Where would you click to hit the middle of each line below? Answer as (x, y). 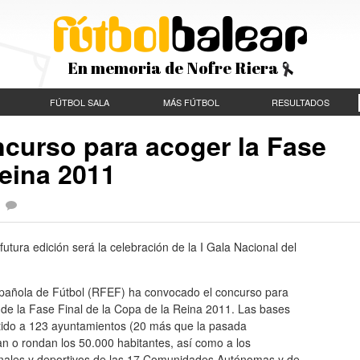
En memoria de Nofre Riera (174, 68)
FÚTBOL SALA (80, 102)
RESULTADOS (301, 102)
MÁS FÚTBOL (191, 102)
